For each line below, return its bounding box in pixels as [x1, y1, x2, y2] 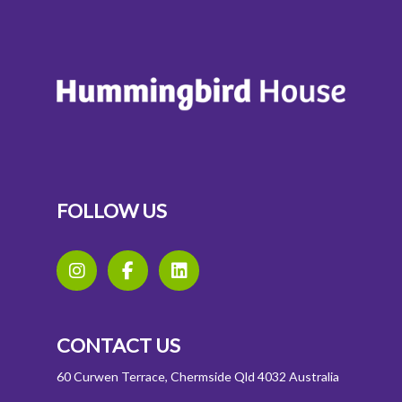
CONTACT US [57, 333, 180, 358]
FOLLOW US [57, 198, 167, 223]
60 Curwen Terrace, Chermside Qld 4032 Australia [57, 369, 339, 385]
